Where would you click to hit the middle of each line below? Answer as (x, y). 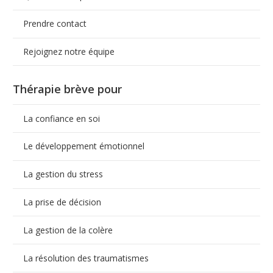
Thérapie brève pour (67, 89)
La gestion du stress (63, 174)
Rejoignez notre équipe (69, 51)
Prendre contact (55, 24)
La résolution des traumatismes (86, 258)
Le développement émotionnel (83, 146)
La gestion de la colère (68, 230)
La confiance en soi (61, 118)
